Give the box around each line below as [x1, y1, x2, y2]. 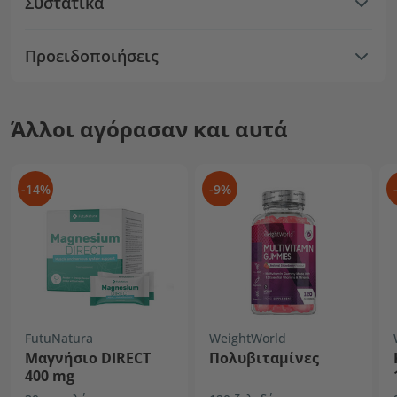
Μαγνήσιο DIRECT [25, 348, 151, 368]
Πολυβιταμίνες [209, 348, 319, 368]
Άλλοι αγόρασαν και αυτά [11, 114, 288, 144]
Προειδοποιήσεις [25, 45, 159, 66]
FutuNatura [25, 330, 93, 346]
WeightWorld [209, 330, 286, 346]
